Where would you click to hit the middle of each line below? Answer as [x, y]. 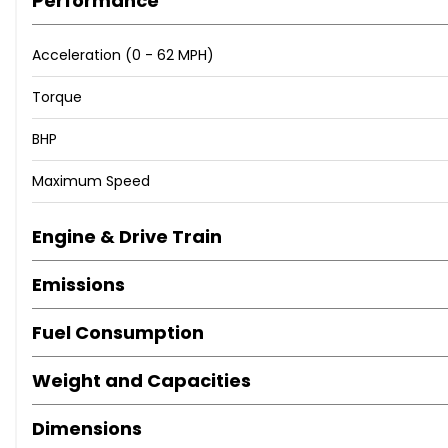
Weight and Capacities [141, 381]
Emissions [78, 285]
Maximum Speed [91, 181]
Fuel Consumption [118, 333]
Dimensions [87, 429]
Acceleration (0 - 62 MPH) [123, 55]
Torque [57, 97]
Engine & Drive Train [127, 237]
